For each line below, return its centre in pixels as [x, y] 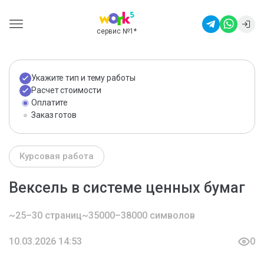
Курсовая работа [57, 156]
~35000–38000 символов [138, 215]
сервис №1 [115, 31]
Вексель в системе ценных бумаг [127, 188]
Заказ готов [54, 115]
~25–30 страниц [45, 215]
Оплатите [50, 103]
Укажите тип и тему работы [83, 78]
